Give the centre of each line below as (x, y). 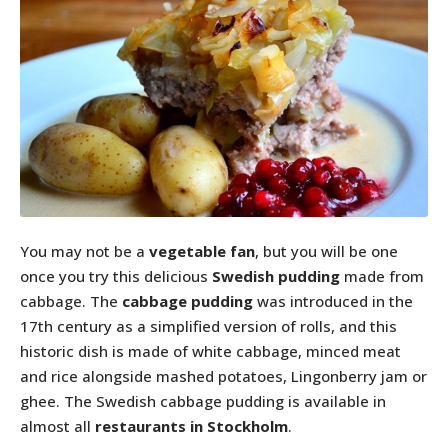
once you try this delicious (116, 276)
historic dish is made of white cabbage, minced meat (210, 351)
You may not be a (84, 251)
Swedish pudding (276, 276)
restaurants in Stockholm (191, 426)
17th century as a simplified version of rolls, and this (208, 326)
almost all (57, 426)
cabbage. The (71, 301)
